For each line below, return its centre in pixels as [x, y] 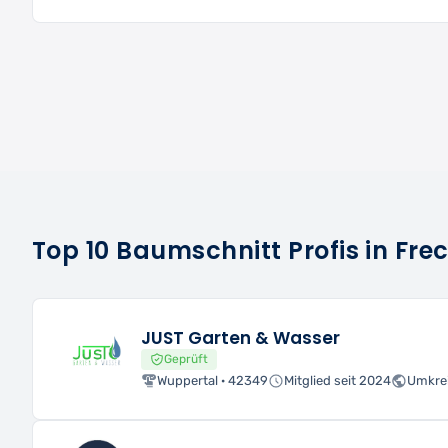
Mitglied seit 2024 [337, 380]
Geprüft [186, 359]
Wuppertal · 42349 [212, 380]
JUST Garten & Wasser [240, 337]
